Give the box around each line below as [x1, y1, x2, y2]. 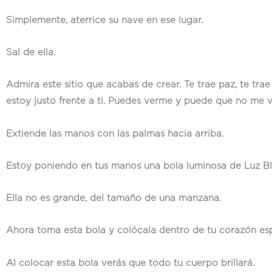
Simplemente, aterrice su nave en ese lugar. [6, 15, 203, 25]
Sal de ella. [6, 48, 55, 57]
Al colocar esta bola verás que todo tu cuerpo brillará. [6, 258, 254, 268]
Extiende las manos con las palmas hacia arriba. [6, 129, 223, 138]
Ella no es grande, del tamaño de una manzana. [6, 194, 221, 203]
